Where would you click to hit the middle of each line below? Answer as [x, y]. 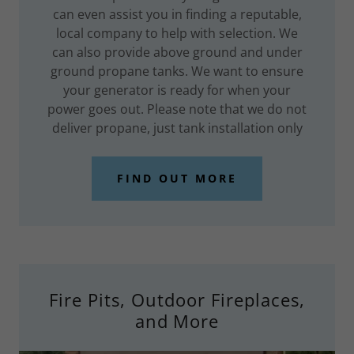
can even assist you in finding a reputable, [177, 14]
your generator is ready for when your [177, 90]
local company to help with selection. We [177, 33]
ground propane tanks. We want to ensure [177, 71]
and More [177, 320]
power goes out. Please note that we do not [177, 109]
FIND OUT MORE [177, 179]
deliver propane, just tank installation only [177, 128]
